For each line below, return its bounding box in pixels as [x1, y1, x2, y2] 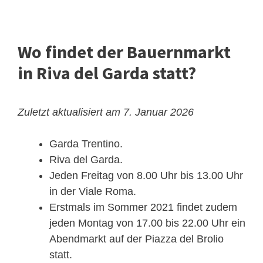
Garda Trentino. [49, 138, 123, 150]
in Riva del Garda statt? [18, 62, 196, 85]
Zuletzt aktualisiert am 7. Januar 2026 [18, 106, 194, 119]
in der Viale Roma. [49, 186, 136, 198]
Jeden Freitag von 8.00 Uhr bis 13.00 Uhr [49, 170, 243, 182]
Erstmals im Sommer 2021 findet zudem [49, 201, 237, 214]
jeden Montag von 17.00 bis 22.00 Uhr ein [49, 217, 245, 230]
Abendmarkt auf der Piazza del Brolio [49, 233, 224, 245]
